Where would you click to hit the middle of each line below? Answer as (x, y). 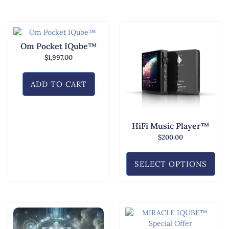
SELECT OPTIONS (170, 164)
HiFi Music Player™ (170, 126)
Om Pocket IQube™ (59, 46)
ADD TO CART (59, 84)
